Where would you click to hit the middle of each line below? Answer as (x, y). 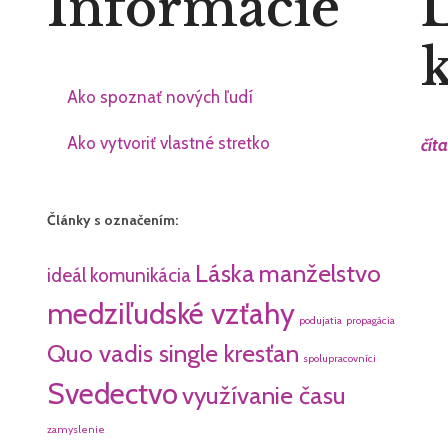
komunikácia (141, 275)
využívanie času (264, 394)
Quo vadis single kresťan (173, 352)
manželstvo (320, 272)
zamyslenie (76, 429)
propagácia (371, 320)
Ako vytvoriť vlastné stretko (169, 143)
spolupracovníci (340, 358)
